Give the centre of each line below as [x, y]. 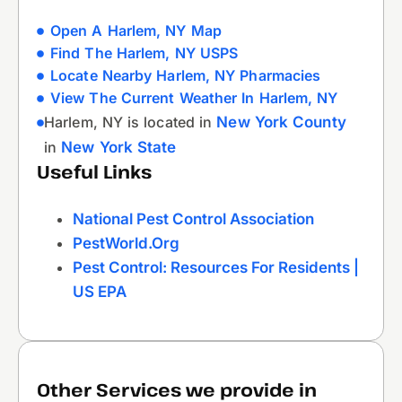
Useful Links [94, 172]
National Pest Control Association [193, 219]
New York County [281, 122]
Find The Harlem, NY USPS [144, 53]
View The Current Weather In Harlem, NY [194, 98]
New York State [119, 148]
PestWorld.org [126, 244]
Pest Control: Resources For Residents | [216, 268]
